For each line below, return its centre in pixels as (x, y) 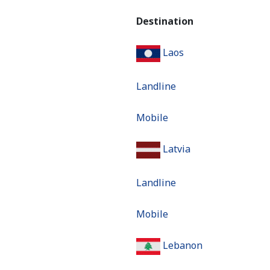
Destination (165, 21)
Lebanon (183, 246)
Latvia (177, 149)
